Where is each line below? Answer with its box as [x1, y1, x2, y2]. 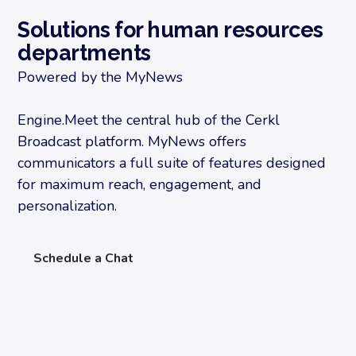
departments [17, 40, 151, 65]
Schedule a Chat [33, 249, 134, 267]
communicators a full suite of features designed [17, 153, 327, 172]
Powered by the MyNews [17, 67, 184, 87]
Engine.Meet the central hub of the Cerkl [17, 110, 281, 130]
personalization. [17, 195, 118, 215]
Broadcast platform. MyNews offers [17, 131, 247, 151]
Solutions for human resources [17, 17, 323, 42]
